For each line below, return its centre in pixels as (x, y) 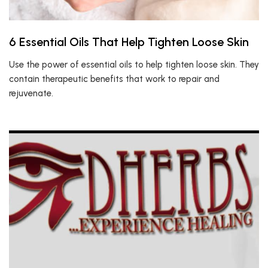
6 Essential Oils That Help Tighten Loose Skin (129, 42)
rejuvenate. (31, 93)
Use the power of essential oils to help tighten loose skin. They (134, 65)
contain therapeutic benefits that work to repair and (114, 79)
